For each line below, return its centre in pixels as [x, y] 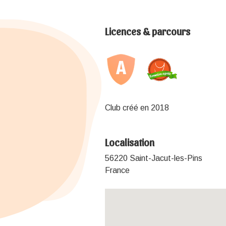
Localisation [130, 142]
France [117, 170]
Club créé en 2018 [137, 107]
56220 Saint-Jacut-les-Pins [154, 158]
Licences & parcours [148, 31]
